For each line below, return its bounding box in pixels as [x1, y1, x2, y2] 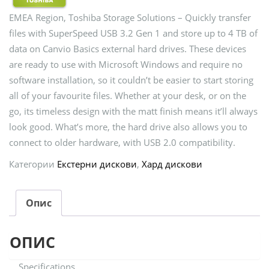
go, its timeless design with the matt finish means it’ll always [9, 104, 258, 117]
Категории [9, 157, 57, 170]
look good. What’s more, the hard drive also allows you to [9, 120, 247, 133]
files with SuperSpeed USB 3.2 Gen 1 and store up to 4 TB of [9, 26, 258, 39]
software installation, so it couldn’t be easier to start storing [9, 73, 253, 86]
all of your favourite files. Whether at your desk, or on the [9, 89, 246, 101]
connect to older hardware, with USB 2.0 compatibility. [9, 136, 235, 148]
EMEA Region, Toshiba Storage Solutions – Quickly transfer [9, 11, 251, 23]
